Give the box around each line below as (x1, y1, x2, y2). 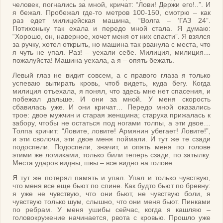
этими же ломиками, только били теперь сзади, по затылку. (12, 151, 211, 159)
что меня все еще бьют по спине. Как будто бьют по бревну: (12, 182, 211, 190)
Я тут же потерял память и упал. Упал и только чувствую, (12, 174, 211, 182)
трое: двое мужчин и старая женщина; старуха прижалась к (12, 111, 211, 119)
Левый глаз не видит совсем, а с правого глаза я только (12, 71, 211, 80)
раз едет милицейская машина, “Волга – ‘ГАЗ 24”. (12, 16, 211, 24)
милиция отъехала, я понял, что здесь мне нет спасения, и (12, 87, 211, 96)
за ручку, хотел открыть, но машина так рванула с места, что (12, 40, 211, 48)
